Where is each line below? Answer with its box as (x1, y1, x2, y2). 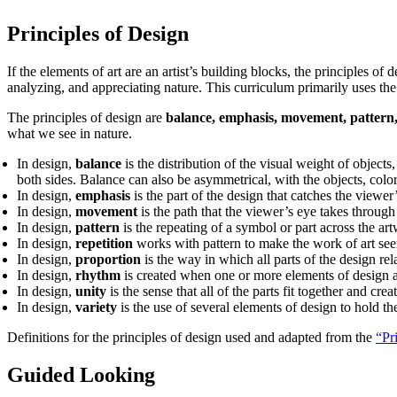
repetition (75, 236, 134, 252)
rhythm (72, 268, 121, 284)
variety (75, 300, 118, 315)
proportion (75, 252, 142, 268)
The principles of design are (7, 110, 162, 126)
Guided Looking (7, 362, 155, 386)
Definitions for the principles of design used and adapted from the (7, 330, 376, 346)
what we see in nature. (7, 126, 136, 142)
